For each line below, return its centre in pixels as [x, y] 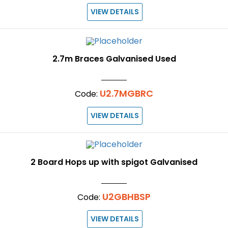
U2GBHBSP [126, 197]
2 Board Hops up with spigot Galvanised [114, 162]
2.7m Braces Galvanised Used [114, 59]
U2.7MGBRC [126, 93]
